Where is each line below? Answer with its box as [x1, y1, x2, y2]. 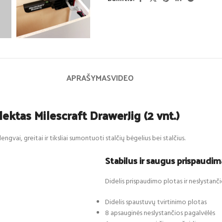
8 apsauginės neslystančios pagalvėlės [105, 207, 215, 219]
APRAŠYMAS [66, 70, 111, 85]
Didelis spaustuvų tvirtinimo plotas [105, 196, 207, 208]
